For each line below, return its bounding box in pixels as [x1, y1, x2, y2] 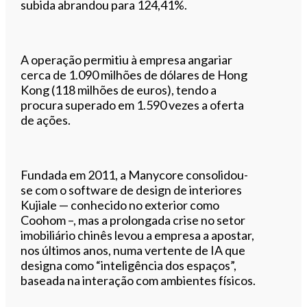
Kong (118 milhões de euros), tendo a [21, 82, 217, 97]
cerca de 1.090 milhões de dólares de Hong [21, 66, 248, 82]
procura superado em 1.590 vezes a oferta [21, 97, 245, 112]
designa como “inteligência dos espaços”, [21, 257, 237, 273]
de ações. [21, 112, 71, 127]
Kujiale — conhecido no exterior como [21, 197, 220, 212]
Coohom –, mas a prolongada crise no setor [21, 212, 246, 228]
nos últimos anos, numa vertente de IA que [21, 242, 246, 258]
